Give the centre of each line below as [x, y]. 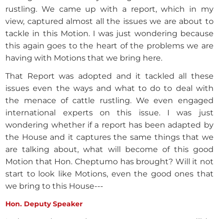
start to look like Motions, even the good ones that [109, 174]
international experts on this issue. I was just [109, 113]
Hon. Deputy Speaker [44, 204]
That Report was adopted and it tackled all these [109, 76]
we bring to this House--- [55, 186]
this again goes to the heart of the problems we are [109, 46]
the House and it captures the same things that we [109, 137]
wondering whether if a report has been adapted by [109, 125]
